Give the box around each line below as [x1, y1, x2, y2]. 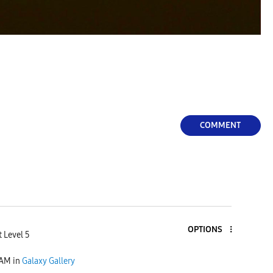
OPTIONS [187, 224, 222, 235]
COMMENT [200, 120, 241, 131]
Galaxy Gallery [22, 255, 75, 266]
